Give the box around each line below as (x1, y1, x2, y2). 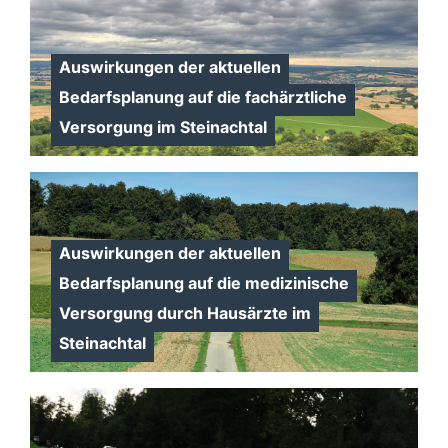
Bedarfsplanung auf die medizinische (58, 273, 349, 293)
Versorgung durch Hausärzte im (58, 303, 311, 323)
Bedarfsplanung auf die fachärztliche (58, 87, 347, 107)
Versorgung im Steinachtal (58, 117, 267, 137)
